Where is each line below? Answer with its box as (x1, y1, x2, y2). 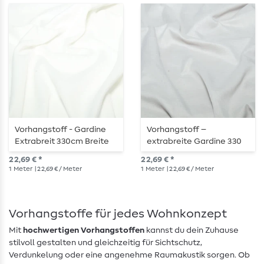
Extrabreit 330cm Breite (15, 137, 109, 146)
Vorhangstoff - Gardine (15, 126, 106, 134)
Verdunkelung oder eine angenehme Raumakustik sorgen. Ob (9, 251, 250, 260)
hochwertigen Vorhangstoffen (23, 226, 144, 235)
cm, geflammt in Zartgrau (147, 149, 247, 158)
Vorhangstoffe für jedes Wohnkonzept (9, 208, 227, 220)
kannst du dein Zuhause (144, 226, 239, 235)
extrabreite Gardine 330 (147, 137, 242, 146)
